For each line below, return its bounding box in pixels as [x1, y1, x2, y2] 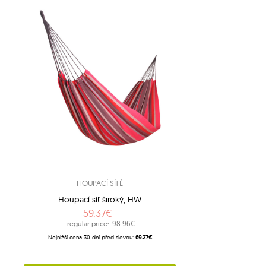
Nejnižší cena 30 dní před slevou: [47, 233, 135, 242]
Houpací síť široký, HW [58, 194, 141, 205]
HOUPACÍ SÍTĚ [76, 178, 123, 188]
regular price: [67, 219, 109, 229]
